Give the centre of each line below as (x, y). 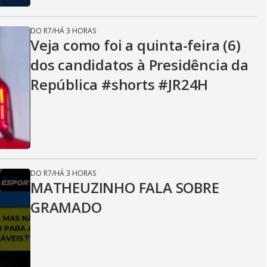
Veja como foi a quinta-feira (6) (136, 45)
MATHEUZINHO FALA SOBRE (125, 187)
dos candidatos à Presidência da (139, 65)
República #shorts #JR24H (119, 84)
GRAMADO (66, 207)
